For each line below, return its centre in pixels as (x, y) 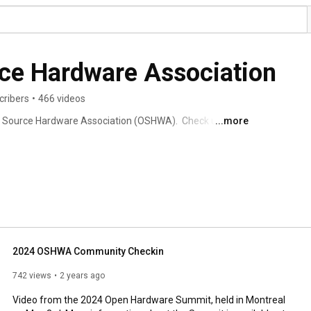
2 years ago (82, 276)
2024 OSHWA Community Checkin (88, 251)
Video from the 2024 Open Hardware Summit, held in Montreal (149, 300)
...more (232, 121)
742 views (32, 276)
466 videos (62, 99)
